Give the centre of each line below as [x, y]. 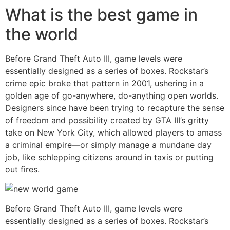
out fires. [22, 169]
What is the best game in [101, 14]
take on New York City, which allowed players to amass [113, 132]
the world [42, 34]
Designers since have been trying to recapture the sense [115, 108]
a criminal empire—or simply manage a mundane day [108, 145]
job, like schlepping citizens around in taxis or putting [109, 157]
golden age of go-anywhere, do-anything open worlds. [112, 95]
